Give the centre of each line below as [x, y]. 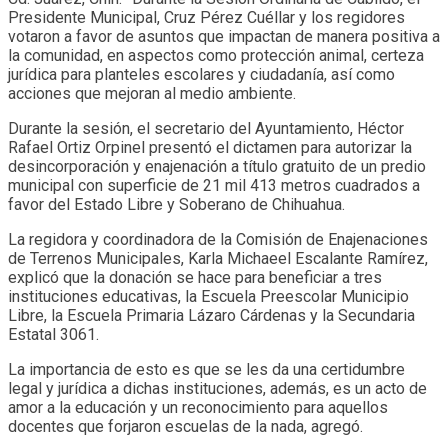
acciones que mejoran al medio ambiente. [152, 93]
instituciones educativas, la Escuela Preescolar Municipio [208, 296]
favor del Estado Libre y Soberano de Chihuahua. [176, 204]
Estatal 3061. [53, 334]
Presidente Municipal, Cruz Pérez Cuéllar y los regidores [206, 17]
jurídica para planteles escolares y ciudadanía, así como [201, 74]
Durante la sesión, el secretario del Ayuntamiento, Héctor [206, 128]
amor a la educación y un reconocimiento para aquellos [198, 407]
